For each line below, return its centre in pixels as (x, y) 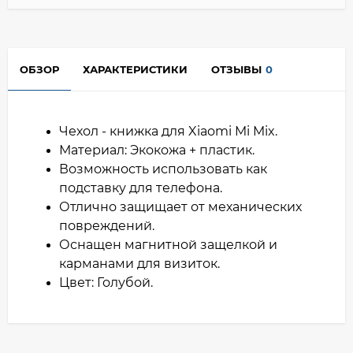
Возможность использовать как (163, 169)
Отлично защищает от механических (180, 206)
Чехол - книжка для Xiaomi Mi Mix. (170, 131)
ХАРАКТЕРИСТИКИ (135, 69)
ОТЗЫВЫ (236, 69)
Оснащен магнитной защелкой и (168, 244)
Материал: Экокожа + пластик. (158, 150)
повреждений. (108, 225)
